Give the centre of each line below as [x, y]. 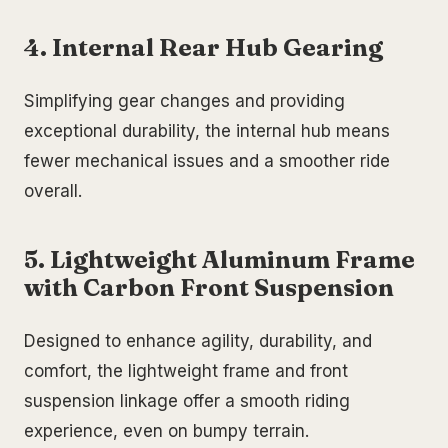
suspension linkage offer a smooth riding [187, 401]
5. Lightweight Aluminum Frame [219, 260]
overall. [53, 191]
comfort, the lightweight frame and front [186, 371]
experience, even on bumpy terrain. [166, 431]
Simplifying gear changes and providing [184, 101]
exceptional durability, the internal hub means [207, 131]
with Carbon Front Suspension [209, 288]
